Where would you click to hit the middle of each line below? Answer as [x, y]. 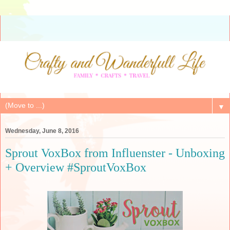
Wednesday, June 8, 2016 [42, 131]
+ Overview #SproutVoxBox [76, 167]
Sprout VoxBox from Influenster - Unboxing [115, 152]
